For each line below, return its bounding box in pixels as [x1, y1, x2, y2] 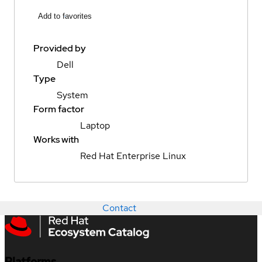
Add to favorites [38, 12, 92, 21]
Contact [102, 202, 136, 215]
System [57, 89, 88, 102]
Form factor [33, 103, 84, 116]
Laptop [80, 119, 110, 132]
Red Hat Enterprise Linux [80, 150, 186, 163]
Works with [33, 133, 79, 146]
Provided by [33, 42, 86, 55]
